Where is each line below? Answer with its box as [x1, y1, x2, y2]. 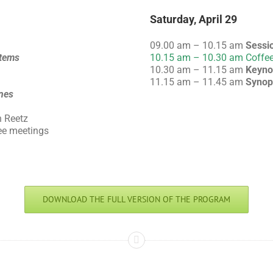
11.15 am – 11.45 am [150, 76, 246, 88]
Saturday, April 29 [150, 12, 237, 26]
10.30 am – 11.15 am [150, 63, 246, 76]
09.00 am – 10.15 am [150, 39, 246, 51]
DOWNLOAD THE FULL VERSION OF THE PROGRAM [43, 193, 230, 205]
